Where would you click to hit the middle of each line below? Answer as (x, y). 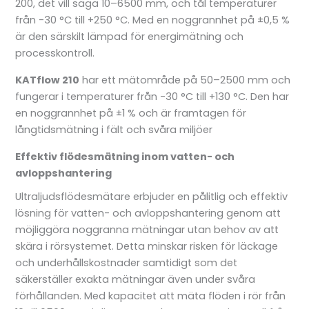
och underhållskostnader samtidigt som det (127, 262)
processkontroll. (55, 53)
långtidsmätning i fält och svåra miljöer (114, 129)
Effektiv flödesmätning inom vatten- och (125, 156)
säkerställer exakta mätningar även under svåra (136, 279)
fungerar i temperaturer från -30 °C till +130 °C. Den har (152, 96)
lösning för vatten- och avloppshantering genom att (148, 213)
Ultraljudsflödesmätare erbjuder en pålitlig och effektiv (152, 196)
